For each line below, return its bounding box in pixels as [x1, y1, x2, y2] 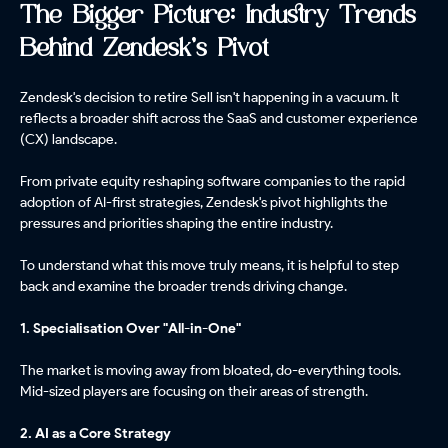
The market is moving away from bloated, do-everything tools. [20, 361, 401, 380]
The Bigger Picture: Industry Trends [20, 3, 416, 31]
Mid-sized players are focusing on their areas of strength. [20, 382, 368, 401]
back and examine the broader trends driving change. [20, 277, 347, 296]
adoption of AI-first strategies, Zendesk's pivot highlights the [20, 193, 388, 212]
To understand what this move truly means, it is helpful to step [20, 256, 399, 275]
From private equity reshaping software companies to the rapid [20, 172, 405, 191]
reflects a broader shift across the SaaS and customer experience [20, 109, 418, 128]
